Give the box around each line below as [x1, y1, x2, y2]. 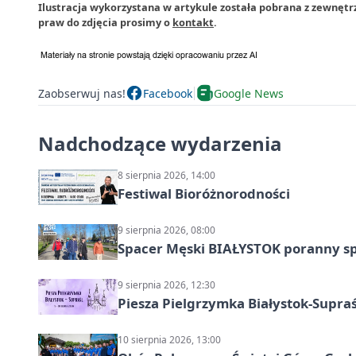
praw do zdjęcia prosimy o [38, 15, 172, 30]
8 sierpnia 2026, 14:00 [118, 168, 215, 183]
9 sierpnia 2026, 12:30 [118, 278, 215, 292]
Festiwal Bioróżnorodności [118, 184, 290, 203]
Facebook [143, 85, 192, 101]
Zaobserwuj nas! [38, 85, 126, 101]
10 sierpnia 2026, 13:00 [118, 333, 221, 347]
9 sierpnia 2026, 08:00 [118, 223, 215, 238]
